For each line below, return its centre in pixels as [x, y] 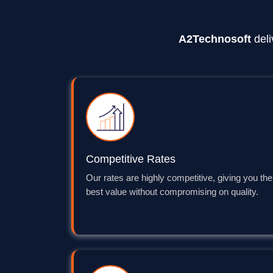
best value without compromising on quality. [172, 192]
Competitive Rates [131, 159]
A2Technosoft [214, 39]
